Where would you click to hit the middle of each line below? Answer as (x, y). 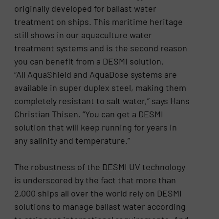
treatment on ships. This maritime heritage (99, 22)
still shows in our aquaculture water (83, 35)
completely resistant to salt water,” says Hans (102, 101)
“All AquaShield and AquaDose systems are (96, 75)
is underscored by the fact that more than (95, 180)
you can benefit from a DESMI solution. (89, 61)
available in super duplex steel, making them (100, 88)
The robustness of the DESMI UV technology (100, 167)
